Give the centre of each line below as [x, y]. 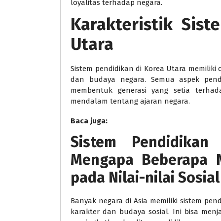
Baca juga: [89, 121]
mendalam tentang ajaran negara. [130, 101]
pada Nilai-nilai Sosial [145, 178]
